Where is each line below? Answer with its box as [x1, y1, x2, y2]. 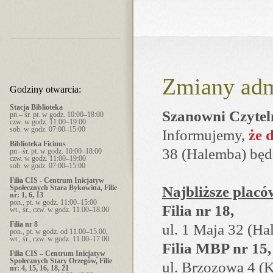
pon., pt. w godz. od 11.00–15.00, [10, 227, 108, 236]
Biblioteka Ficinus [10, 139, 66, 148]
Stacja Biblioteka [10, 102, 63, 112]
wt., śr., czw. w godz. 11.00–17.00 [10, 234, 109, 243]
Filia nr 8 [10, 219, 38, 229]
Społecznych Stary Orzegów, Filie [10, 256, 112, 265]
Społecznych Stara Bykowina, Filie [10, 183, 117, 192]
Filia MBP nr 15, [162, 240, 271, 257]
